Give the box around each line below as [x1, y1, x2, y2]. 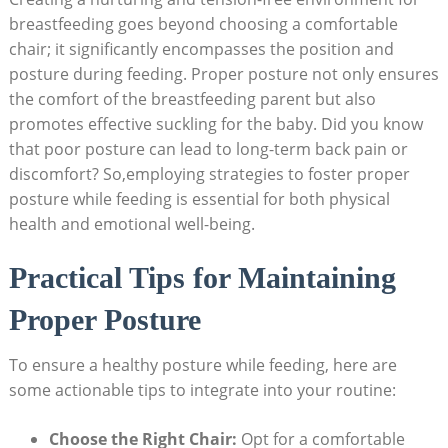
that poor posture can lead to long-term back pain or [8, 138, 408, 161]
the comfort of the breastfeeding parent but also [8, 88, 376, 111]
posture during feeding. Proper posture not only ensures [8, 63, 439, 86]
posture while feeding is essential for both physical [8, 188, 390, 211]
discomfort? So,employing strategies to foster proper [8, 163, 410, 186]
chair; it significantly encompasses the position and [8, 38, 394, 61]
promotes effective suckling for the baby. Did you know [8, 113, 423, 136]
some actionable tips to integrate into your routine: [8, 379, 396, 402]
